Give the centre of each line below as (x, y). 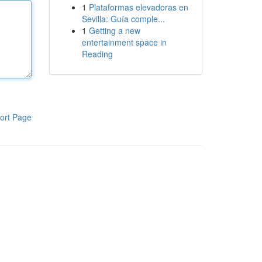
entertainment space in (124, 42)
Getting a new (114, 30)
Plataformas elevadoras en (138, 7)
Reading (97, 54)
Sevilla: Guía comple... (123, 19)
